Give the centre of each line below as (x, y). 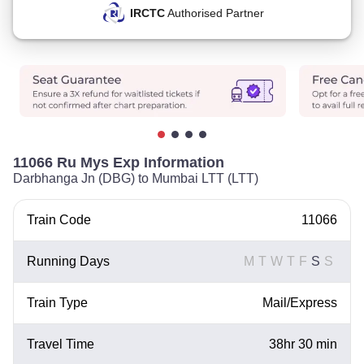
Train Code (59, 220)
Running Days (68, 261)
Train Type (57, 303)
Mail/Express (300, 303)
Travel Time (61, 344)
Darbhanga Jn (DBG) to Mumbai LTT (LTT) (136, 178)
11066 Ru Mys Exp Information (119, 162)
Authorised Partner (214, 13)
